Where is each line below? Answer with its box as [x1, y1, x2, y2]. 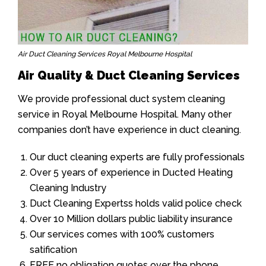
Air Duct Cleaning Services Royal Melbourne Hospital [18, 49, 192, 58]
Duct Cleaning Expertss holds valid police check [30, 197, 242, 209]
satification [30, 243, 77, 255]
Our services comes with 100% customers [30, 228, 214, 240]
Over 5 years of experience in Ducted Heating [30, 166, 233, 178]
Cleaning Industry [30, 182, 106, 194]
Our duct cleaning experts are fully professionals [30, 151, 245, 163]
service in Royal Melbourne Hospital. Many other [18, 108, 232, 120]
